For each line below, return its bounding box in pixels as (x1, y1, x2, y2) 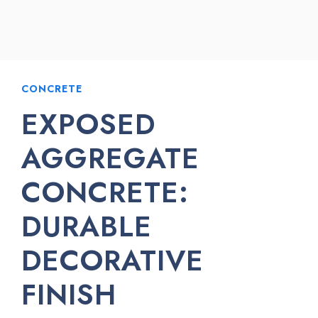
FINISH (21, 274, 116, 315)
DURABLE (21, 206, 152, 247)
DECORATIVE (21, 240, 204, 281)
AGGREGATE (21, 138, 199, 179)
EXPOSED (21, 104, 155, 145)
